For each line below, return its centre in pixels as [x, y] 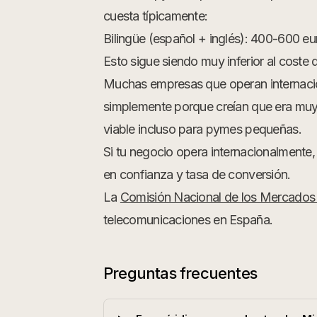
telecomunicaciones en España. [188, 220]
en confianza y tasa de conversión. [197, 174]
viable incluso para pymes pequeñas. [202, 129]
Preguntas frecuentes [180, 273]
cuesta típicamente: [156, 16]
